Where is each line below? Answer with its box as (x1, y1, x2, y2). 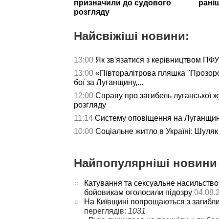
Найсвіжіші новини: (74, 29, 189, 43)
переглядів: (84, 206, 128, 215)
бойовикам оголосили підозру (84, 188, 192, 197)
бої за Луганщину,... (74, 78, 143, 87)
